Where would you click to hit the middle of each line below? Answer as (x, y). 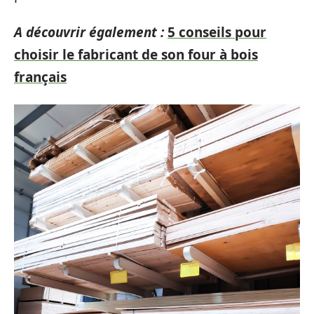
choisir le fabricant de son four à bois (136, 55)
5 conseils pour (217, 32)
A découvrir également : (89, 32)
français (40, 77)
